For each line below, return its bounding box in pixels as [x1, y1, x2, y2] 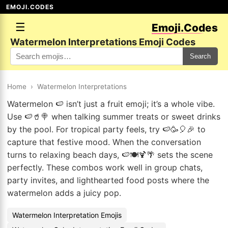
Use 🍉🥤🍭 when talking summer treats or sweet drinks [7, 111, 220, 122]
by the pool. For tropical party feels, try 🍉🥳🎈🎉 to [7, 124, 206, 134]
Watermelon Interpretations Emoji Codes [10, 36, 195, 47]
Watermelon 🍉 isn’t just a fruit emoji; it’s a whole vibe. [7, 99, 215, 109]
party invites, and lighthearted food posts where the [7, 175, 209, 185]
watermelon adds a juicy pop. [7, 188, 121, 198]
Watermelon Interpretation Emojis [12, 211, 122, 219]
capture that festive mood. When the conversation [7, 137, 201, 147]
